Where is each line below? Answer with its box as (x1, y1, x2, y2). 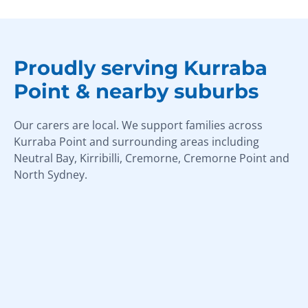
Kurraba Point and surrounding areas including (14, 133, 259, 149)
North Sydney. (14, 166, 87, 182)
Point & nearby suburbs (14, 78, 258, 103)
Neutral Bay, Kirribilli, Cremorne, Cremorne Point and (14, 150, 289, 166)
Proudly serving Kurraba (14, 55, 267, 80)
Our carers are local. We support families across (14, 117, 263, 133)
